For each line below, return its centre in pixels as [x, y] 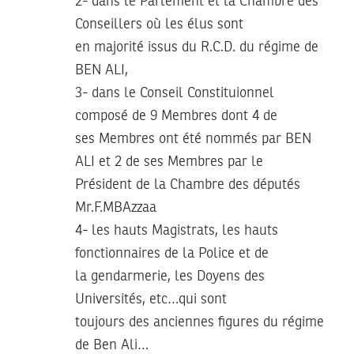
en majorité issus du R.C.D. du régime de [197, 47]
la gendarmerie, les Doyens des [170, 276]
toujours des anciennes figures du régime [200, 322]
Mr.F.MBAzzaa [116, 207]
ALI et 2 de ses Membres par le [169, 162]
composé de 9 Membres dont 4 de [176, 116]
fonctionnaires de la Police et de [172, 253]
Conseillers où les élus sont [159, 24]
